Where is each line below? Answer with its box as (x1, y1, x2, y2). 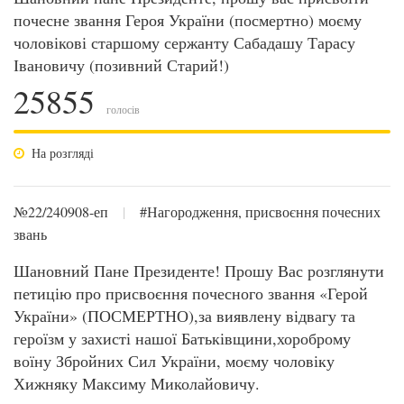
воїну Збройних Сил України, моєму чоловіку (14, 350, 335, 372)
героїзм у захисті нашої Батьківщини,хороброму (14, 327, 351, 349)
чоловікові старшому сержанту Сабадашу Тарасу (14, 32, 355, 53)
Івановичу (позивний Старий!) (14, 54, 229, 76)
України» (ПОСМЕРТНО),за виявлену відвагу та (14, 305, 355, 326)
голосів (104, 102, 140, 116)
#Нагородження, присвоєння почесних (140, 202, 381, 221)
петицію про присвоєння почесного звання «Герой (14, 282, 368, 304)
